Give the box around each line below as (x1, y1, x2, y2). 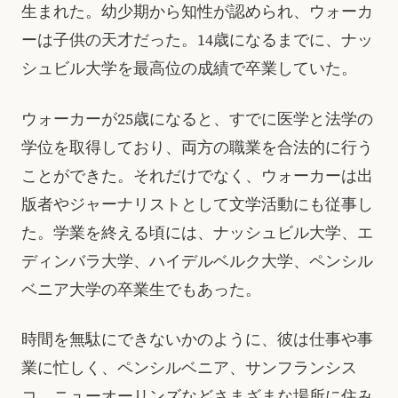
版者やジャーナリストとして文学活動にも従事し (21, 193, 373, 215)
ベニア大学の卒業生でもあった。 (21, 278, 261, 300)
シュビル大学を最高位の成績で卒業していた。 (21, 57, 357, 79)
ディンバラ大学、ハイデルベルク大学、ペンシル (21, 250, 373, 272)
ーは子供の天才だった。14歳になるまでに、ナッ (21, 28, 373, 51)
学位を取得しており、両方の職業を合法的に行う (21, 136, 373, 158)
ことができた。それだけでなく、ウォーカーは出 (21, 164, 373, 187)
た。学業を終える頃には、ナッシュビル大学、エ (21, 221, 373, 243)
